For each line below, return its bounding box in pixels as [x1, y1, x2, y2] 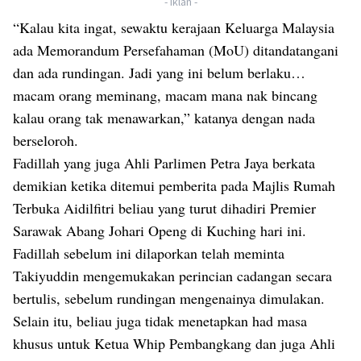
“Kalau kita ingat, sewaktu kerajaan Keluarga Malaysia [13, 18, 334, 38]
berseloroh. [13, 131, 78, 151]
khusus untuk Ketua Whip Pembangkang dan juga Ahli [13, 334, 335, 354]
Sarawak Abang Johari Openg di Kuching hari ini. [13, 221, 311, 241]
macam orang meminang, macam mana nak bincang [13, 85, 317, 106]
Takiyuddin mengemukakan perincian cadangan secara [13, 266, 332, 286]
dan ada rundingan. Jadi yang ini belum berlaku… [13, 63, 305, 83]
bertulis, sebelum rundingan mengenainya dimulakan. [13, 288, 330, 309]
